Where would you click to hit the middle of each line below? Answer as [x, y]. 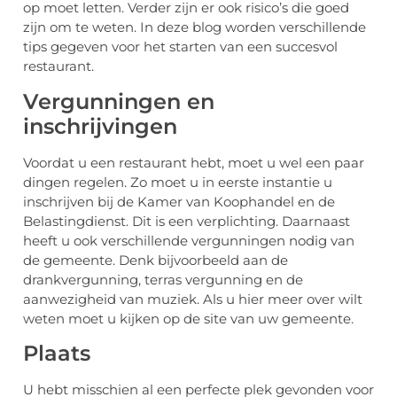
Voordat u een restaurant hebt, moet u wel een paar [194, 162]
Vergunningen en [119, 101]
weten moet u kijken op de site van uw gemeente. [188, 318]
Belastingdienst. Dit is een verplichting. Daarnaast [187, 221]
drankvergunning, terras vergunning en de [163, 279]
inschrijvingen [100, 126]
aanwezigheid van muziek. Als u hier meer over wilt [193, 299]
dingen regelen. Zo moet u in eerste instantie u [178, 182]
